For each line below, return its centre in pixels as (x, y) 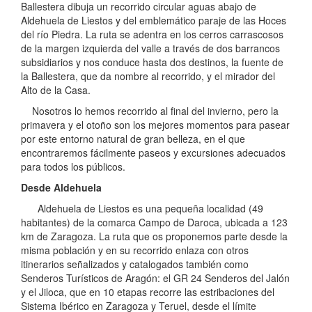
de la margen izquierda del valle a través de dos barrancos (150, 48)
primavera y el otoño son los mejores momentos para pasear (155, 125)
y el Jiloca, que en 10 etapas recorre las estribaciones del (148, 292)
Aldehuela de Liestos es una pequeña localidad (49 (142, 209)
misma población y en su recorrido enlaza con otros (135, 250)
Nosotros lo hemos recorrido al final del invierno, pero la (150, 111)
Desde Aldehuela (61, 188)
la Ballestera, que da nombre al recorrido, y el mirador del (148, 76)
